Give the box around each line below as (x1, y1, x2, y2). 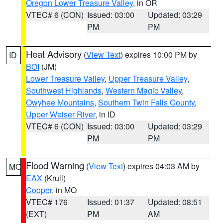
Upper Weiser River (26, 109, 95, 120)
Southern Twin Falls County (98, 97, 195, 108)
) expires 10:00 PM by (120, 49, 197, 60)
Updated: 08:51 (148, 196, 203, 208)
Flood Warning (26, 159, 84, 172)
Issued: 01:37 (87, 196, 134, 208)
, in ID (95, 109, 115, 120)
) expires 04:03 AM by (123, 160, 200, 172)
